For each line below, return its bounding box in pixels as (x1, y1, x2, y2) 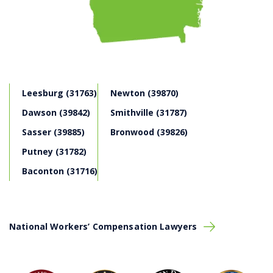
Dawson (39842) (22, 106, 90, 118)
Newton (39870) (110, 87, 179, 99)
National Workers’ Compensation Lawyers (9, 220, 197, 232)
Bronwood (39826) (110, 126, 188, 138)
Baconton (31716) (22, 165, 97, 177)
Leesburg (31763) (22, 87, 97, 99)
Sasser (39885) (22, 126, 85, 138)
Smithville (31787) (110, 106, 187, 118)
